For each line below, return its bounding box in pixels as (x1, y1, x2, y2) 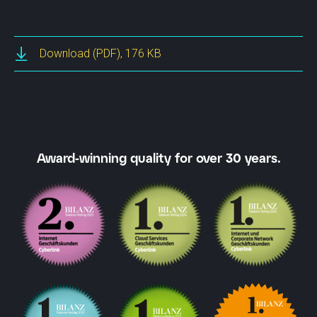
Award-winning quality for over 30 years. (36, 150, 281, 166)
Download (40, 46, 90, 60)
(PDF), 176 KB (93, 46, 161, 60)
